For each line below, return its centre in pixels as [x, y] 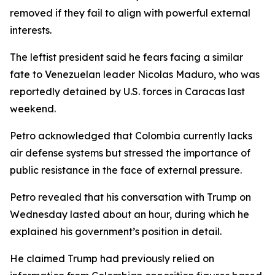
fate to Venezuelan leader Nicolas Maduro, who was [135, 74]
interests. [31, 30]
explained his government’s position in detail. [116, 231]
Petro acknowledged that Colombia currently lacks [131, 136]
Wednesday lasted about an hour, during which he [130, 214]
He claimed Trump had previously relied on [112, 258]
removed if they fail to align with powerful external [130, 13]
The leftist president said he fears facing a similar [126, 57]
